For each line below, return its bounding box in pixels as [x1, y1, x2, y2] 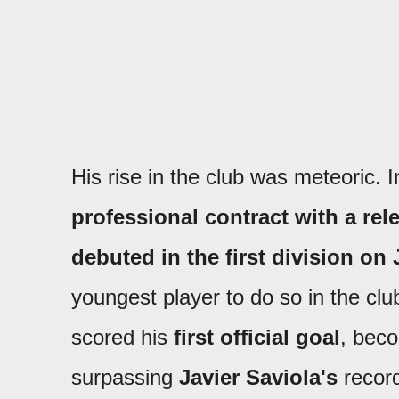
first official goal [174, 325, 340, 349]
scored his [71, 325, 174, 349]
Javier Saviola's [179, 365, 338, 389]
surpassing [71, 365, 179, 389]
